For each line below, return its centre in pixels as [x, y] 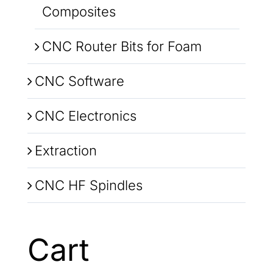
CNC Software [79, 81]
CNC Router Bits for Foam [122, 46]
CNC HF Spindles [88, 185]
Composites [79, 11]
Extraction [66, 150]
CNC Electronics [85, 115]
